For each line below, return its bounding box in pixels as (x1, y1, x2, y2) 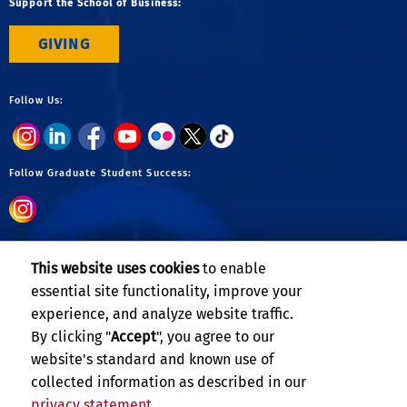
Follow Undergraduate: (9, 240, 133, 253)
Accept (111, 328, 156, 346)
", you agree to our (156, 328, 274, 346)
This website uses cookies (31, 260, 199, 278)
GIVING (38, 35, 90, 54)
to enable (199, 260, 266, 278)
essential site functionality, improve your (31, 283, 302, 301)
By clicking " (31, 328, 111, 346)
